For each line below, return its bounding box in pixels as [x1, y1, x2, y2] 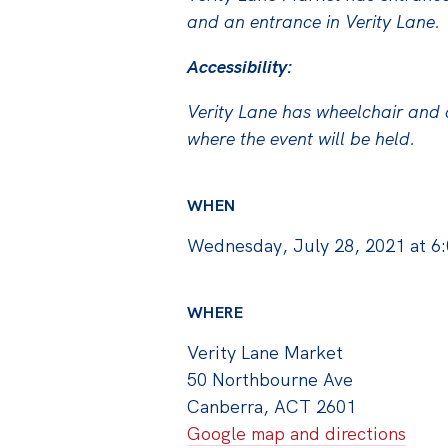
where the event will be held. [186, 126, 415, 150]
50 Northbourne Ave [186, 367, 353, 391]
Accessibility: [186, 54, 293, 78]
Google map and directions [186, 421, 406, 445]
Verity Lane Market [186, 340, 343, 364]
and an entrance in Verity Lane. [186, 9, 440, 33]
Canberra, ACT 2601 [186, 394, 356, 418]
